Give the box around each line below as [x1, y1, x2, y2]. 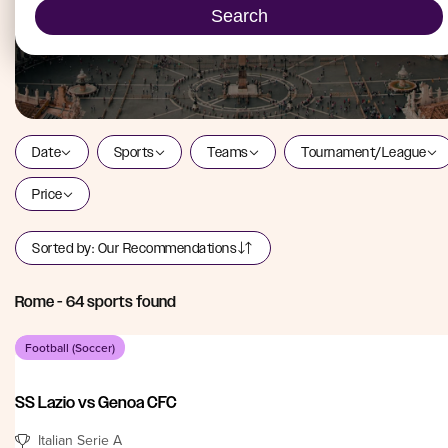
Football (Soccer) [25, 338, 115, 356]
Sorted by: [32, 239, 98, 256]
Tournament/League [301, 143, 427, 160]
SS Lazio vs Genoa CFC [15, 392, 177, 412]
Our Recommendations [97, 239, 237, 256]
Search [210, 5, 268, 26]
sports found [84, 292, 176, 311]
